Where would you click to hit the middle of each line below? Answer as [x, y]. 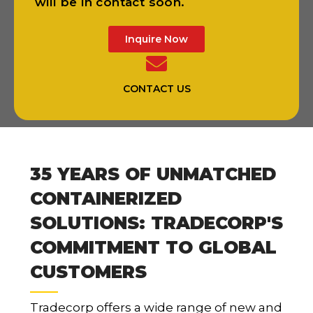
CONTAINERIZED [106, 199]
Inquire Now [156, 39]
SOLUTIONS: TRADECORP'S [157, 223]
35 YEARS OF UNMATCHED [153, 174]
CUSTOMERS [89, 272]
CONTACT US [156, 89]
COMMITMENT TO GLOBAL [154, 248]
